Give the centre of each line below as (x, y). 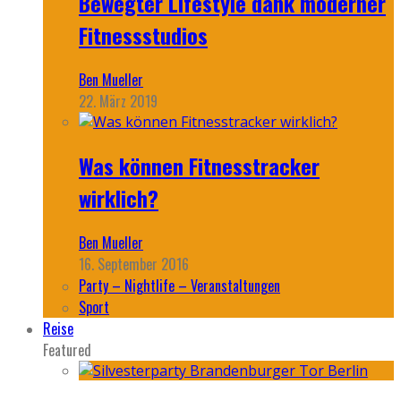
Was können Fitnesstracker (199, 165)
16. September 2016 (134, 264)
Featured (67, 350)
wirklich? (119, 197)
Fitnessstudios (143, 34)
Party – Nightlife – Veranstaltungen (179, 285)
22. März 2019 (118, 101)
